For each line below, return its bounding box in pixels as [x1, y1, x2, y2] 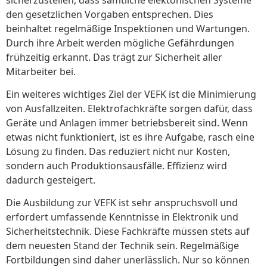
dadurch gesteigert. [6, 173, 95, 187]
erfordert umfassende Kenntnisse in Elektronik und [6, 210, 238, 224]
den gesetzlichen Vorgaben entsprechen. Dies [6, 7, 213, 21]
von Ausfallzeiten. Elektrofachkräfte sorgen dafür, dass [6, 102, 253, 116]
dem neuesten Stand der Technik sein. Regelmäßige [6, 239, 239, 253]
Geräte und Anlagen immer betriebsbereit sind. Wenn [6, 116, 248, 130]
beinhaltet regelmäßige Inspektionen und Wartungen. [6, 21, 250, 35]
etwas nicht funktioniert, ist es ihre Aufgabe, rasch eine [6, 131, 254, 144]
